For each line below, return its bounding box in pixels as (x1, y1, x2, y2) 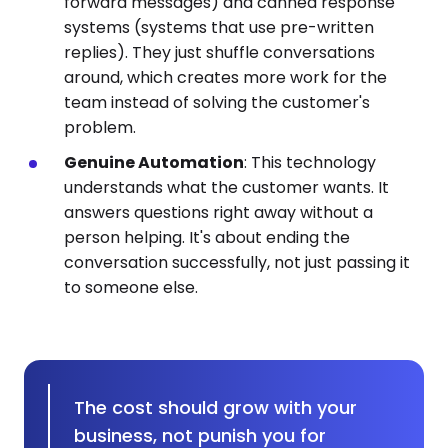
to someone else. (64, 276, 198, 299)
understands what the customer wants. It (64, 176, 389, 199)
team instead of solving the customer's (64, 91, 370, 114)
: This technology (244, 151, 376, 174)
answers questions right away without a (64, 201, 373, 224)
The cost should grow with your (74, 395, 358, 420)
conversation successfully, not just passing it (64, 251, 410, 274)
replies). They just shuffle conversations (64, 41, 375, 64)
